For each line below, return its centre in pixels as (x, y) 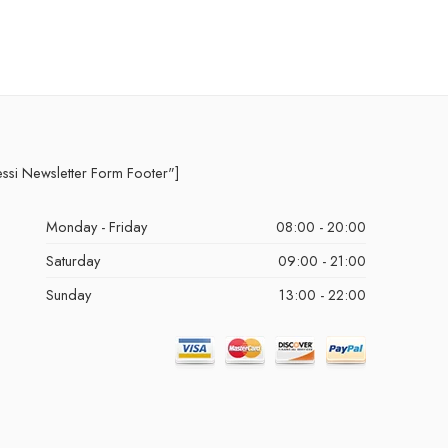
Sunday (69, 295)
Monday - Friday (97, 227)
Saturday (73, 261)
